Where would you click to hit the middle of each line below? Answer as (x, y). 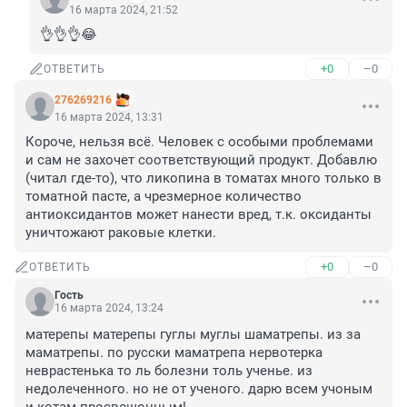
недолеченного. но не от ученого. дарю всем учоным (199, 389)
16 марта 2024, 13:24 (109, 308)
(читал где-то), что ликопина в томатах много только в (203, 179)
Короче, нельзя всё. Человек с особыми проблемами (199, 142)
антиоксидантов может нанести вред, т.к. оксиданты (199, 215)
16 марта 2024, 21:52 (124, 10)
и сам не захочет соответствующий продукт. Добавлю (201, 160)
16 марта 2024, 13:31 (109, 118)
